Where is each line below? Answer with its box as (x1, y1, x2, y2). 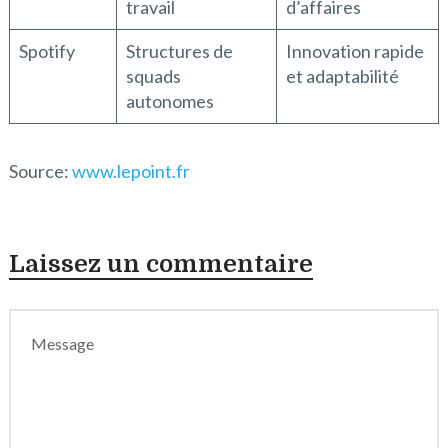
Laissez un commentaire (8, 249, 313, 278)
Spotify (18, 39, 75, 62)
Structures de (125, 39, 233, 62)
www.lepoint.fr (71, 159, 190, 182)
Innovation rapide (285, 39, 424, 62)
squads (125, 64, 181, 87)
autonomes (125, 89, 214, 112)
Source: (8, 159, 72, 182)
